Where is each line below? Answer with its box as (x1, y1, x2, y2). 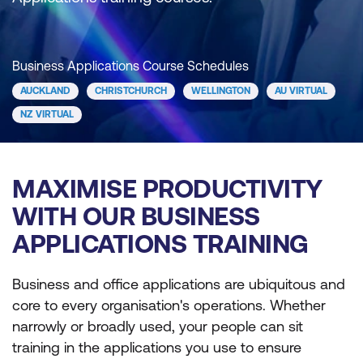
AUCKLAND (20, 85, 70, 96)
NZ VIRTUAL (20, 109, 74, 120)
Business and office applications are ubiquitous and (12, 275, 345, 293)
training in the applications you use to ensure (12, 339, 301, 356)
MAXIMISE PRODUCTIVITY (12, 173, 322, 203)
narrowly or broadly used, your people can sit (12, 318, 303, 335)
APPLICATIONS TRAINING (12, 228, 309, 258)
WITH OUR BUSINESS (12, 201, 260, 231)
